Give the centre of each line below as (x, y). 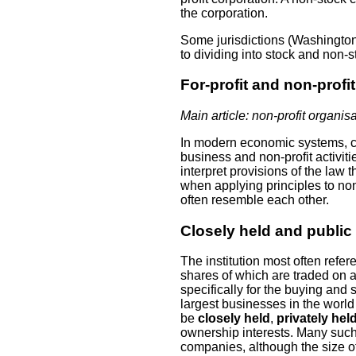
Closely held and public (266, 230)
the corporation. (224, 13)
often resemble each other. (255, 199)
